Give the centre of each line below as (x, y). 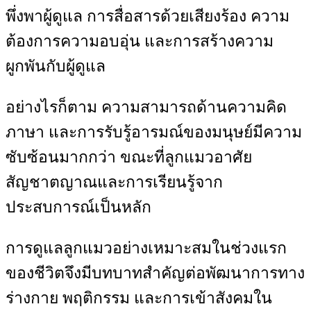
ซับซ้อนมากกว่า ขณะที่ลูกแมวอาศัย (129, 158)
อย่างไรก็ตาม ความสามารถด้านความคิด (146, 108)
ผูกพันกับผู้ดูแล (56, 67)
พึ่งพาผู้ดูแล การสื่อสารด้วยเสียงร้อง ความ (148, 17)
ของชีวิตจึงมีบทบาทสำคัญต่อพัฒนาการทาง (155, 274)
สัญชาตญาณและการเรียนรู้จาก (114, 183)
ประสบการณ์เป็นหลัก (78, 208)
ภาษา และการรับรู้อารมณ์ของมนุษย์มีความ (154, 133)
